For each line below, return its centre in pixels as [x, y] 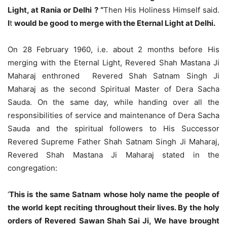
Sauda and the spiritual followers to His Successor [113, 129]
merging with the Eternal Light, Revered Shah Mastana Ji [113, 63]
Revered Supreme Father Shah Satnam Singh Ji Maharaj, [113, 142]
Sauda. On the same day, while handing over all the [113, 102]
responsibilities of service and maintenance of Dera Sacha [113, 116]
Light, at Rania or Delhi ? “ [55, 10]
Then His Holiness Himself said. [161, 10]
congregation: [32, 168]
